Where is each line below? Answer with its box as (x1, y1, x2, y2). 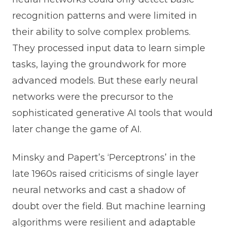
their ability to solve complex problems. (12, 26, 191, 38)
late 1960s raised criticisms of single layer (12, 168, 199, 180)
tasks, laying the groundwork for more (12, 59, 186, 70)
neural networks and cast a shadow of (12, 184, 185, 196)
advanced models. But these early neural (12, 75, 198, 87)
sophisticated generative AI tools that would (12, 107, 213, 119)
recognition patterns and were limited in (12, 10, 197, 22)
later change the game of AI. (12, 124, 141, 135)
